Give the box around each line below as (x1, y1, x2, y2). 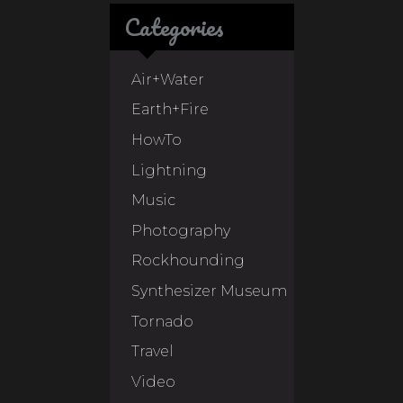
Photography (130, 221, 230, 239)
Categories (123, 8, 224, 47)
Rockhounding (130, 252, 245, 270)
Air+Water (130, 70, 204, 88)
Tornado (130, 312, 193, 330)
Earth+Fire (130, 101, 209, 119)
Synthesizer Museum (130, 282, 287, 300)
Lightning (130, 161, 207, 179)
